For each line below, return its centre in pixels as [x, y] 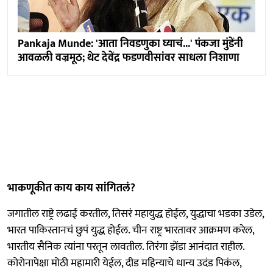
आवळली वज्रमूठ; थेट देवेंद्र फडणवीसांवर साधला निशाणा [129, 58]
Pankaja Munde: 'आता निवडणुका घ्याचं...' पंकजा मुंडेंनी [130, 44]
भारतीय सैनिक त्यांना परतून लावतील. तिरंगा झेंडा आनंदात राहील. [126, 246]
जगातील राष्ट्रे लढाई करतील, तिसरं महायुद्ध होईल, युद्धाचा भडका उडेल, [136, 214]
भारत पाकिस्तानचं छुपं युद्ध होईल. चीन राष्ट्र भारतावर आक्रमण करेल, [131, 230]
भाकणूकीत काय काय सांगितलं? [71, 188]
